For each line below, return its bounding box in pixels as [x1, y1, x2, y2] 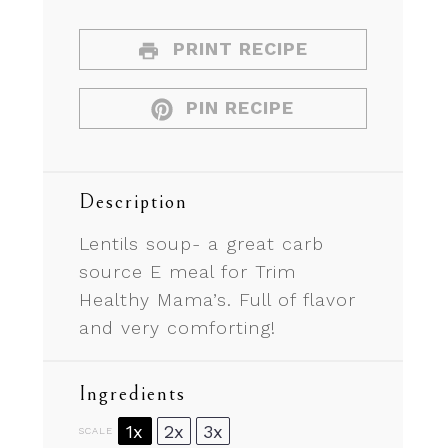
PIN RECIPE [180, 97, 295, 119]
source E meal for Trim [78, 261, 296, 283]
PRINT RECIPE [166, 38, 308, 60]
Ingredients [78, 383, 186, 407]
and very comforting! [78, 317, 276, 339]
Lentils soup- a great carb [78, 233, 324, 255]
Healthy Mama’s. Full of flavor [78, 289, 356, 311]
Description [78, 191, 188, 215]
